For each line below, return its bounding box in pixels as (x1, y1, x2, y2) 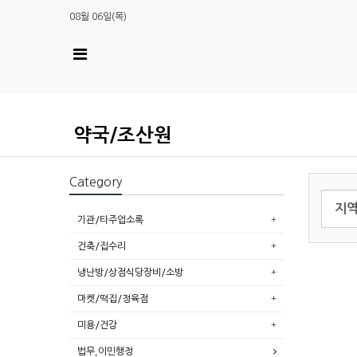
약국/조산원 (73, 125, 172, 145)
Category (69, 175, 122, 188)
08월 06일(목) (69, 12, 127, 22)
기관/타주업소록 (77, 214, 143, 225)
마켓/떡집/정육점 (77, 293, 148, 304)
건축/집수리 (77, 241, 126, 251)
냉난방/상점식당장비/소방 (77, 267, 183, 277)
